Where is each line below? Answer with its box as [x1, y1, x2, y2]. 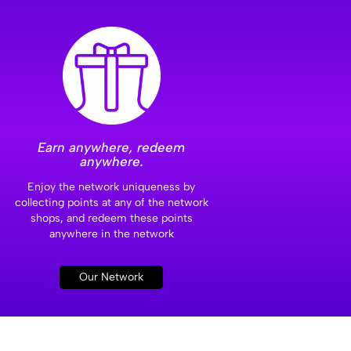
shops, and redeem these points [30, 212, 193, 226]
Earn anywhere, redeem [38, 139, 185, 156]
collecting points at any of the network [14, 196, 208, 210]
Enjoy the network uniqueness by [27, 180, 195, 194]
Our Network [79, 270, 143, 284]
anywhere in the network [49, 227, 174, 241]
